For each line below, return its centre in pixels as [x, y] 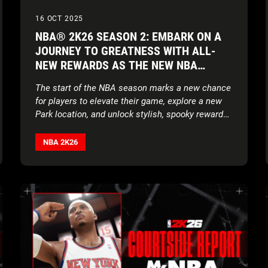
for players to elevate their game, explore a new [129, 101]
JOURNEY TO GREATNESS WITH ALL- [125, 51]
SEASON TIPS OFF [80, 80]
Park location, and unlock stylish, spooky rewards [132, 115]
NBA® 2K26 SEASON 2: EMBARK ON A [128, 37]
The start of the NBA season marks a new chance [133, 88]
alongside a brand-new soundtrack [103, 128]
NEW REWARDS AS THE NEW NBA [116, 66]
